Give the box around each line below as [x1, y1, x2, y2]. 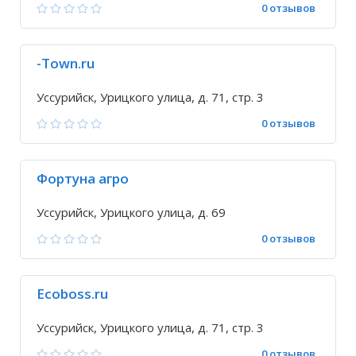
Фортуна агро [37, 169, 129, 188]
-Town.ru [37, 54, 95, 72]
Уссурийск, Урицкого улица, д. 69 [37, 204, 226, 220]
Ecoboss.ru [37, 284, 108, 303]
